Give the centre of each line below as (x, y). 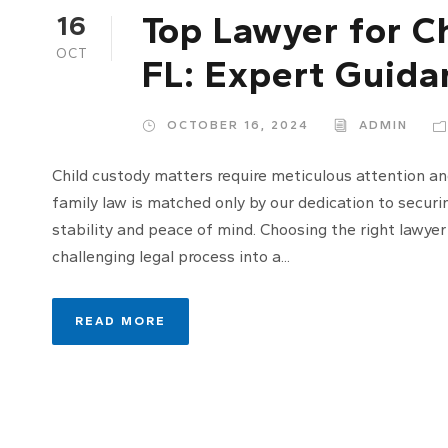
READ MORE (120, 320)
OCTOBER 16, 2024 (238, 124)
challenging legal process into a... (171, 256)
